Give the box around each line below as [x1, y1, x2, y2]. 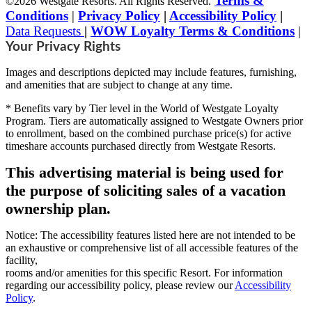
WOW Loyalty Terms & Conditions [91, 23, 295, 38]
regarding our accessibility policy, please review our [6, 279, 235, 291]
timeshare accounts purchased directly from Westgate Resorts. [6, 139, 276, 152]
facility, [6, 253, 38, 266]
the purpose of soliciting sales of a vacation [6, 181, 286, 199]
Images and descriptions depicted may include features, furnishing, [6, 65, 297, 78]
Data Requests [6, 23, 84, 38]
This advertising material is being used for [6, 163, 283, 181]
